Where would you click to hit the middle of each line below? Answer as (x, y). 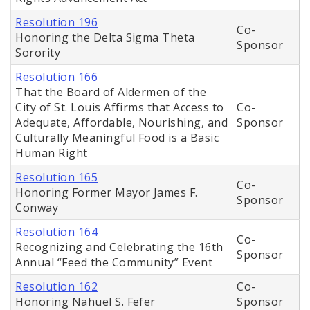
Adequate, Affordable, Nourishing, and (122, 123)
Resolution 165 (57, 177)
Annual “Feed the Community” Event (114, 263)
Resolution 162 (57, 287)
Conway (37, 208)
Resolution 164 (57, 232)
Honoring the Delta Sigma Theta (105, 38)
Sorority (38, 53)
